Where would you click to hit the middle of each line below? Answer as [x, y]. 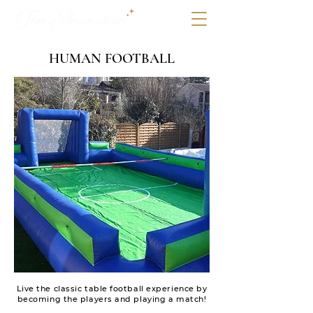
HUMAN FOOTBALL [112, 59]
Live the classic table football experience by [112, 289]
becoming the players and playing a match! [112, 299]
